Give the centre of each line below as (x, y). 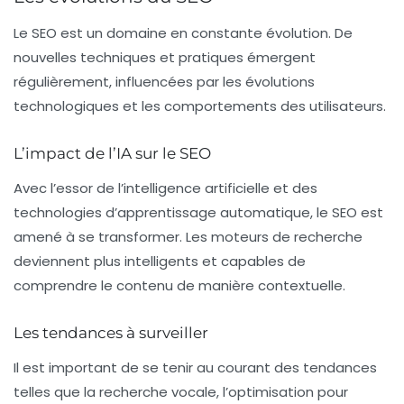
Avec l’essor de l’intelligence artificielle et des (165, 188)
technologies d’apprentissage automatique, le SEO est (198, 213)
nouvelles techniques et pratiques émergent (165, 58)
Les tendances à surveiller (111, 333)
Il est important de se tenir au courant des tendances (195, 368)
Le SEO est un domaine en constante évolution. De (183, 33)
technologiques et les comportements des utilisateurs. (200, 106)
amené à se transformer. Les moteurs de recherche (188, 237)
